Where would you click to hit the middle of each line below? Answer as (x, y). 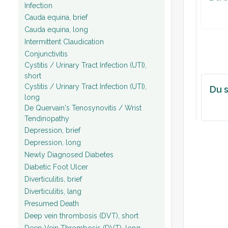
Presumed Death (52, 203)
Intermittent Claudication (64, 41)
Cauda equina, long (56, 29)
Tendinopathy (47, 119)
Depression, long (53, 142)
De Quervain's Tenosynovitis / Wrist (83, 108)
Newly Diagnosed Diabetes (69, 154)
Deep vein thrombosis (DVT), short (81, 216)
